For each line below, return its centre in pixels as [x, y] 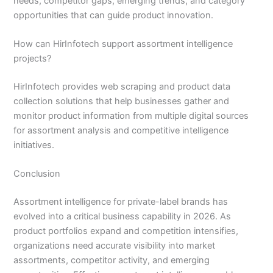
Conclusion [37, 174]
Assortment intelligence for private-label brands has [121, 202]
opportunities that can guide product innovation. [114, 15]
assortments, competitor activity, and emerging [112, 261]
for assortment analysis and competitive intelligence [121, 131]
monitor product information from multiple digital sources [131, 116]
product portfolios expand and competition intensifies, [126, 231]
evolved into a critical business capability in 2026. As [122, 217]
